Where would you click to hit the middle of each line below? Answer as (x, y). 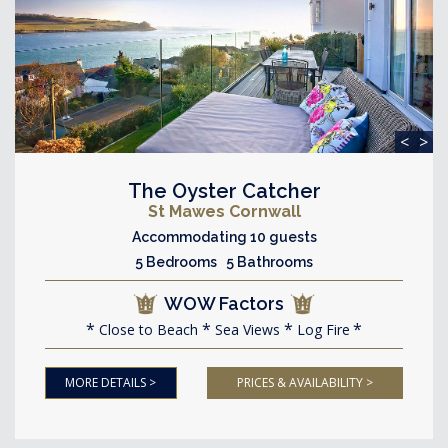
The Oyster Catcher (224, 191)
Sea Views (245, 329)
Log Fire (321, 329)
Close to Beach (146, 329)
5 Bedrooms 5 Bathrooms (224, 262)
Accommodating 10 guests (224, 237)
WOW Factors (224, 303)
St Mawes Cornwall (224, 211)
